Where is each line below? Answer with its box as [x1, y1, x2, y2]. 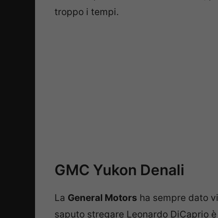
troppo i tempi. [54, 6, 119, 18]
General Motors [68, 192, 137, 204]
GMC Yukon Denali [54, 161, 184, 179]
